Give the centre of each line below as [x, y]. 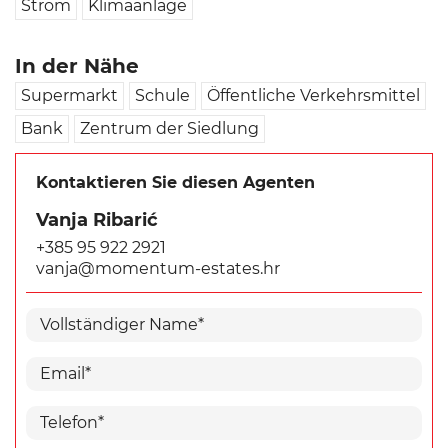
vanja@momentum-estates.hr [158, 268]
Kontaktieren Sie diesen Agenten [175, 182]
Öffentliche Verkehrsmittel [313, 95]
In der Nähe [77, 65]
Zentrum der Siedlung [169, 128]
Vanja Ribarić [97, 219]
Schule [162, 95]
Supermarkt [69, 95]
